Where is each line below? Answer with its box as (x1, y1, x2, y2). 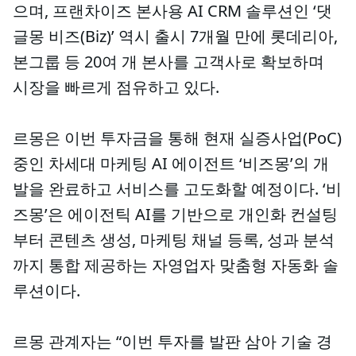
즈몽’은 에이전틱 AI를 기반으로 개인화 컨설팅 (13, 203, 338, 225)
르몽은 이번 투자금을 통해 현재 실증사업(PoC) (13, 127, 342, 149)
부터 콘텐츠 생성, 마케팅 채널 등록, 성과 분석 (13, 229, 335, 250)
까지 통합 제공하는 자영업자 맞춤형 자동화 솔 (13, 254, 339, 276)
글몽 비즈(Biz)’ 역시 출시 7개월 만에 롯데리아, (13, 25, 338, 47)
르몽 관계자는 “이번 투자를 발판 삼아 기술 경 (13, 331, 332, 352)
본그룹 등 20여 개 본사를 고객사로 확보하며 (13, 51, 324, 72)
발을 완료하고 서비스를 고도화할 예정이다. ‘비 (13, 178, 342, 199)
